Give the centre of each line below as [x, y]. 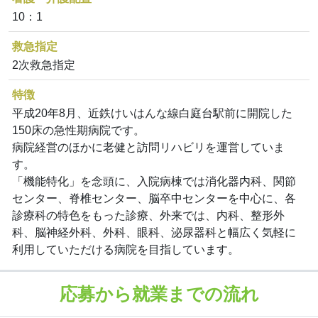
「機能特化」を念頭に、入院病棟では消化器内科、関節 [154, 182]
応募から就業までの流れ [159, 294]
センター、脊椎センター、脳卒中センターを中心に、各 [154, 199]
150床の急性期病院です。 [78, 131]
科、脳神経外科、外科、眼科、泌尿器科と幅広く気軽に [154, 233]
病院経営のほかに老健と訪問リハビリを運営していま [148, 148]
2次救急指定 [44, 65]
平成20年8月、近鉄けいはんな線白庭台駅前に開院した [152, 114]
